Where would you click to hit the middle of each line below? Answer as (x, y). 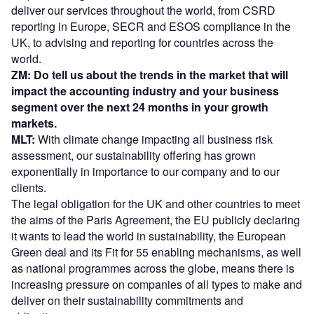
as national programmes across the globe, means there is (153, 268)
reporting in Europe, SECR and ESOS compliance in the (151, 26)
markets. (34, 123)
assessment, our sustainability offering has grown (134, 155)
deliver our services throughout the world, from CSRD (143, 10)
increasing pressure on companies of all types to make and (157, 284)
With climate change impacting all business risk (154, 139)
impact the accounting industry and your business (145, 90)
